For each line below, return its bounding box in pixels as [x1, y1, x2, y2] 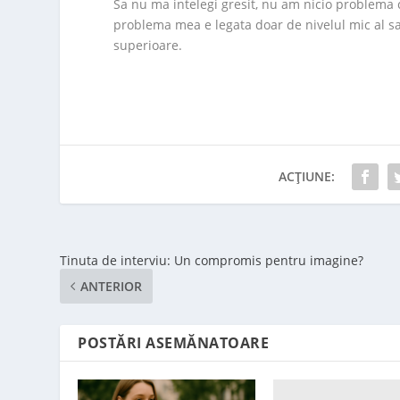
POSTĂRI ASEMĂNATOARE [78, 333, 270, 354]
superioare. [113, 37, 183, 54]
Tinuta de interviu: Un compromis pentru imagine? [60, 252, 364, 270]
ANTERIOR [80, 278, 143, 296]
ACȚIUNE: [278, 168, 335, 186]
